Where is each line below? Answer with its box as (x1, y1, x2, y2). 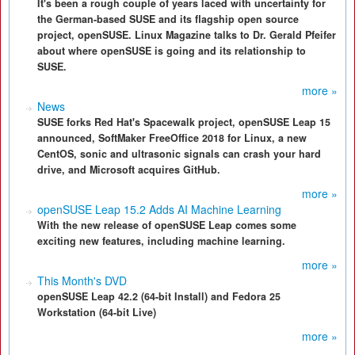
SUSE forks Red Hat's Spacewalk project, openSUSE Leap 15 (37, 115, 330, 129)
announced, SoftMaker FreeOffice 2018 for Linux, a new (37, 131, 307, 145)
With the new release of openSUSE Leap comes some (37, 218, 296, 232)
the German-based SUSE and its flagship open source (37, 12, 299, 26)
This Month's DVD (37, 273, 127, 288)
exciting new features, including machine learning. (37, 234, 285, 248)
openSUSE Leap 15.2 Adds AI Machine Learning (37, 201, 281, 217)
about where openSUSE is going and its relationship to (37, 44, 306, 58)
